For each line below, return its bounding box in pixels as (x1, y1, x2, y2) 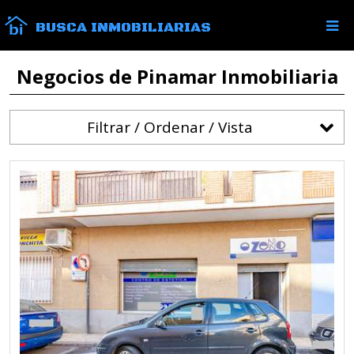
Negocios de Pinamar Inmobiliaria (16, 63, 338, 89)
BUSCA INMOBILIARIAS (36, 19, 211, 36)
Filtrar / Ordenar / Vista (86, 117, 253, 137)
